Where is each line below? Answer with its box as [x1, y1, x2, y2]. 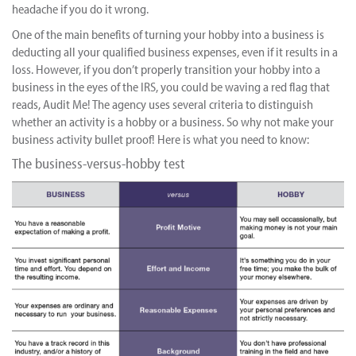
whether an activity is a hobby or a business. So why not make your [12, 114, 334, 130]
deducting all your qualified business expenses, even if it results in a [12, 44, 338, 60]
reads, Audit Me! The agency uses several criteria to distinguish [12, 96, 313, 112]
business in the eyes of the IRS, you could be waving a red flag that [12, 79, 330, 95]
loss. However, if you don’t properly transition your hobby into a [12, 61, 320, 77]
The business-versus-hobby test [12, 154, 185, 172]
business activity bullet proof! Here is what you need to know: [12, 131, 309, 147]
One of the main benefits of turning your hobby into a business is [12, 26, 324, 42]
